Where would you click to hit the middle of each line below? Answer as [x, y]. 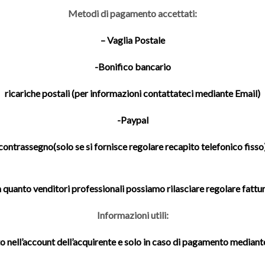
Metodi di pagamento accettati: [132, 14]
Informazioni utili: [132, 215]
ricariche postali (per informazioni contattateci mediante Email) [132, 93]
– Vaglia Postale [132, 40]
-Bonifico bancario [132, 67]
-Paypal [132, 120]
